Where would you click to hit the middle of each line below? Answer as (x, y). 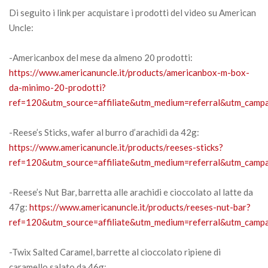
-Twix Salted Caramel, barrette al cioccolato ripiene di (115, 252)
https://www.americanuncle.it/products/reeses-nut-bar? (140, 207)
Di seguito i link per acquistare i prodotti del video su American (133, 12)
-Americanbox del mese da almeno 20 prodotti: (101, 57)
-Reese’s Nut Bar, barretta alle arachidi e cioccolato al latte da (131, 192)
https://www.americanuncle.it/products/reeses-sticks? (116, 147)
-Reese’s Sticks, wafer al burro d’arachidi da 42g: (104, 132)
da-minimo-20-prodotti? (57, 87)
